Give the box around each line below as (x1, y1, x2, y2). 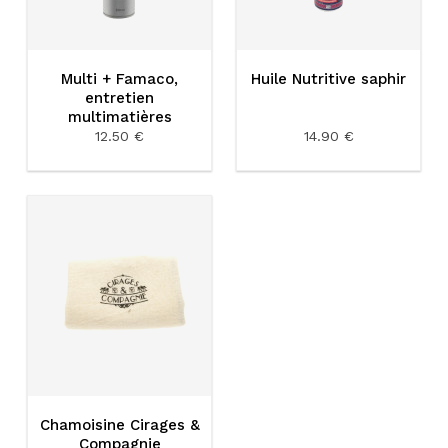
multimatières (67, 107, 172, 126)
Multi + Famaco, (61, 69, 178, 88)
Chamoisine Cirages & (39, 416, 200, 435)
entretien (85, 88, 154, 107)
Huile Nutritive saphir (251, 69, 406, 88)
